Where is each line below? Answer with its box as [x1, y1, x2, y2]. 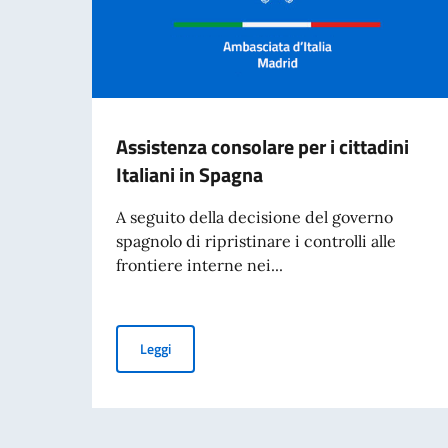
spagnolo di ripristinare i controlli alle [116, 230, 396, 251]
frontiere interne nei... [116, 254, 283, 275]
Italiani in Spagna [116, 158, 263, 190]
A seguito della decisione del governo [116, 206, 393, 227]
